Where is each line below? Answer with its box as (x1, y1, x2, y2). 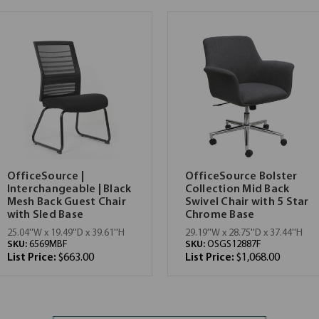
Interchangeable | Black (6, 184, 132, 195)
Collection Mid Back (184, 184, 290, 195)
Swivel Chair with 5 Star (184, 197, 309, 208)
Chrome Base (184, 209, 255, 221)
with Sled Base (6, 209, 83, 221)
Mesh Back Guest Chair (6, 197, 126, 208)
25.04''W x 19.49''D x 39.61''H (6, 228, 125, 239)
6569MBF (28, 239, 68, 250)
